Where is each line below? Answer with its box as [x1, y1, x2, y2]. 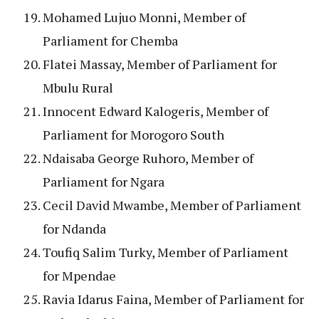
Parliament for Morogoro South [43, 125, 224, 143]
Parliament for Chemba [43, 31, 178, 49]
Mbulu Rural [43, 78, 113, 96]
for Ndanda [43, 219, 106, 237]
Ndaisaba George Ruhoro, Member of [43, 149, 253, 167]
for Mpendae [43, 266, 116, 284]
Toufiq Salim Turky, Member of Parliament [43, 243, 288, 261]
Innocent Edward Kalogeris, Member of [43, 102, 268, 120]
